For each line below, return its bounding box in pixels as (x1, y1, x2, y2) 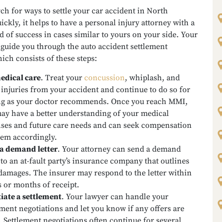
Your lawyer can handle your (66, 192, 168, 202)
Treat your (45, 73, 84, 83)
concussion (84, 73, 125, 83)
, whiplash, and (125, 73, 180, 83)
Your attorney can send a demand (62, 144, 181, 154)
